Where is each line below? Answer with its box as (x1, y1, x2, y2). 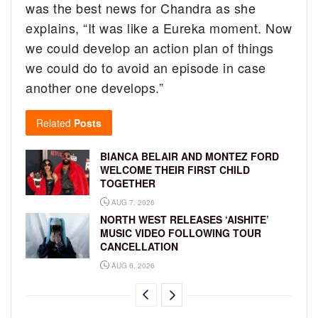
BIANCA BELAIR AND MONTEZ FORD (100, 149, 279, 164)
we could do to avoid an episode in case (26, 58, 266, 77)
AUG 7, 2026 (109, 197, 155, 208)
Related (36, 116, 71, 131)
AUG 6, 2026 (109, 261, 155, 271)
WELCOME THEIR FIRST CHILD (100, 163, 250, 177)
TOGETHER (100, 176, 155, 191)
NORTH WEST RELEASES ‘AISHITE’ (100, 212, 269, 227)
